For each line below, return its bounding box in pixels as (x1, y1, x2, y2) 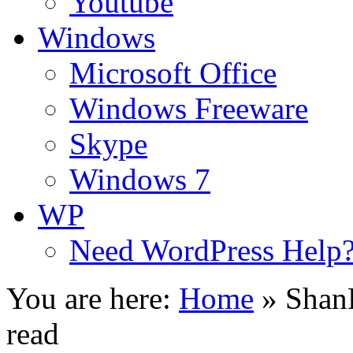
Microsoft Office (69, 56, 277, 90)
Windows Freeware (69, 91, 308, 125)
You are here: (6, 281, 171, 315)
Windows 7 (69, 162, 210, 196)
